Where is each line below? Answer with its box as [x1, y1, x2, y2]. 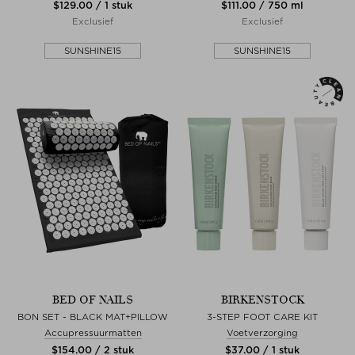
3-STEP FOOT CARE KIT [207, 311, 318, 323]
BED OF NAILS [52, 292, 133, 307]
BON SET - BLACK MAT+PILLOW [17, 311, 168, 323]
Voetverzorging [227, 326, 298, 338]
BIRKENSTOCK [220, 292, 304, 307]
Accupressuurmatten [44, 326, 142, 338]
